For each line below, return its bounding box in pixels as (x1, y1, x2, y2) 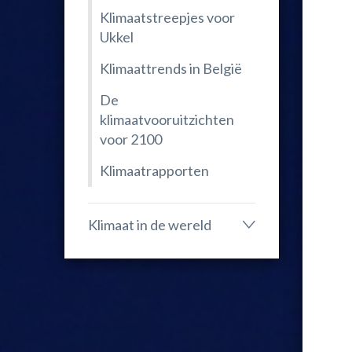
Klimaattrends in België (100, 60, 242, 77)
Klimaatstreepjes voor (100, 9, 235, 26)
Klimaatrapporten (100, 162, 209, 179)
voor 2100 (100, 130, 162, 148)
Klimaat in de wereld (88, 215, 211, 233)
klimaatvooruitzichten (100, 111, 234, 128)
